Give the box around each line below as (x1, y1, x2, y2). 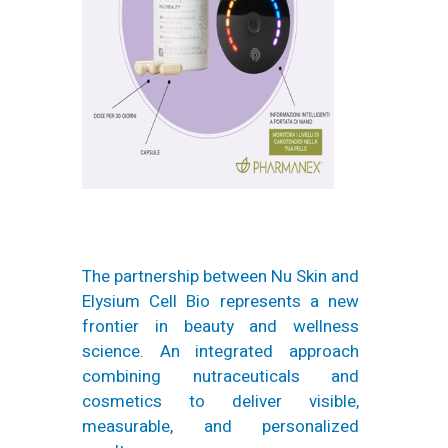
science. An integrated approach (82, 338, 359, 364)
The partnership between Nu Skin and (82, 263, 359, 289)
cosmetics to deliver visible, (82, 388, 359, 414)
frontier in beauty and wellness (82, 313, 359, 339)
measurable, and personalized (82, 413, 359, 439)
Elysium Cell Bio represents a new (82, 288, 359, 314)
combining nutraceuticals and (82, 363, 359, 389)
